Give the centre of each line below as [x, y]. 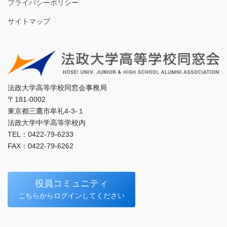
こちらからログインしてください [71, 196]
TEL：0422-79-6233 [41, 134]
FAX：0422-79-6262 [41, 146]
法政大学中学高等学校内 [47, 122]
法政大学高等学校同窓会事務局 [57, 87]
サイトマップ [29, 21]
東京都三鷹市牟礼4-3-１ [46, 111]
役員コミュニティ [71, 184]
